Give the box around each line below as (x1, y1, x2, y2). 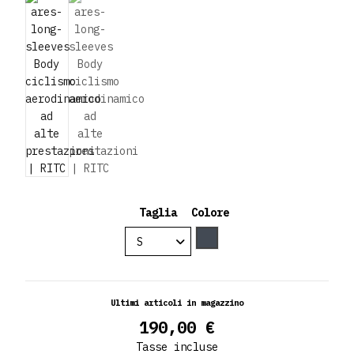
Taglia (139, 205, 177, 220)
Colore (191, 205, 229, 220)
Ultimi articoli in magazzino (111, 296, 243, 308)
